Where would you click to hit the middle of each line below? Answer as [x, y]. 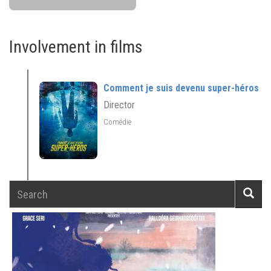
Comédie [118, 122]
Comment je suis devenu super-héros [181, 88]
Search [19, 184]
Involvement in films [76, 47]
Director [119, 105]
